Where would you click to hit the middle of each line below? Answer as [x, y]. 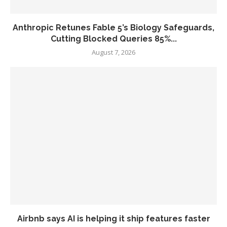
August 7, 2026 [113, 52]
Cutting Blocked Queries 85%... [113, 39]
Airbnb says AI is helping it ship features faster [113, 219]
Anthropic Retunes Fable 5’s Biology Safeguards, [113, 28]
